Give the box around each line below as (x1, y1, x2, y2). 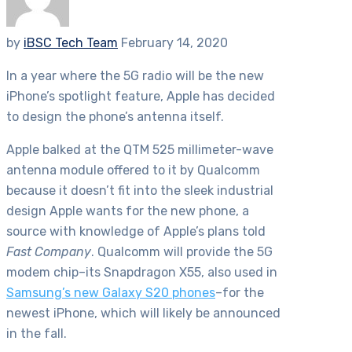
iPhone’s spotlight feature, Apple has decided (6, 89, 275, 104)
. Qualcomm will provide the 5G (91, 244, 273, 260)
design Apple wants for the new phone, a (6, 203, 249, 219)
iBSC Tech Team (24, 35, 118, 51)
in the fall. (6, 326, 67, 342)
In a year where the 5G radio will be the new (6, 68, 264, 84)
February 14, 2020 (121, 35, 228, 51)
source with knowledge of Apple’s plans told (6, 224, 266, 240)
